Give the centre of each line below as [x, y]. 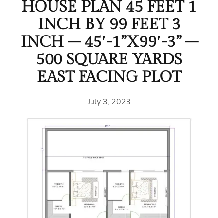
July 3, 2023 [109, 102]
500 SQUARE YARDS [109, 59]
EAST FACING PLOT [109, 77]
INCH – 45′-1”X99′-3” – [109, 42]
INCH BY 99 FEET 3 [109, 24]
